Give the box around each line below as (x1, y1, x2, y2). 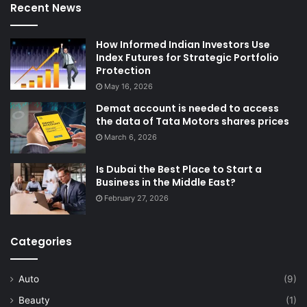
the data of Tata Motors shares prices (96, 114, 289, 129)
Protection (96, 64, 151, 78)
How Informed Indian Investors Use (96, 38, 270, 52)
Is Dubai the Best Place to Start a (96, 162, 262, 177)
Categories (10, 234, 72, 249)
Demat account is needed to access (96, 101, 279, 116)
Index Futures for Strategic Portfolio (96, 51, 279, 65)
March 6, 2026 (104, 132, 157, 143)
